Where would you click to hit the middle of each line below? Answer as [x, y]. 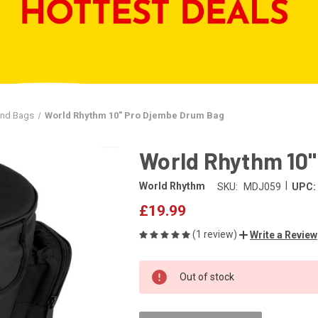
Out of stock [207, 276]
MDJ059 [262, 186]
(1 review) [216, 234]
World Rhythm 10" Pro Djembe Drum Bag [135, 115]
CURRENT [159, 269]
